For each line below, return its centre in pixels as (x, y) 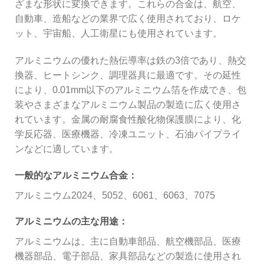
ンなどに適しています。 (67, 148)
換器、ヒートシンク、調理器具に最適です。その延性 (128, 75)
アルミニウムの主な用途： (71, 222)
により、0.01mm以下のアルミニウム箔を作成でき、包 (131, 90)
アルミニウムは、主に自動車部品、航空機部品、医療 (128, 242)
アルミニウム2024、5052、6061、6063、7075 (115, 195)
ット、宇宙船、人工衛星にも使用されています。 (118, 33)
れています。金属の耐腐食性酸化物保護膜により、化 (128, 119)
